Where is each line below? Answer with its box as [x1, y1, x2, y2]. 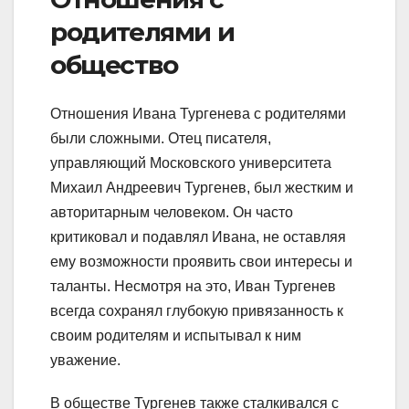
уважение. [50, 351, 121, 368]
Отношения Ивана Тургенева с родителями [50, 105, 346, 121]
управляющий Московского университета [50, 154, 331, 171]
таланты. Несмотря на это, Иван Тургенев [50, 278, 336, 294]
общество [50, 48, 178, 80]
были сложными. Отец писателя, [50, 130, 271, 146]
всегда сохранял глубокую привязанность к [50, 302, 343, 319]
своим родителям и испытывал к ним [50, 327, 301, 343]
